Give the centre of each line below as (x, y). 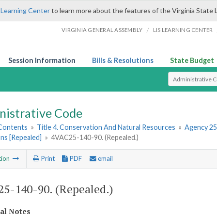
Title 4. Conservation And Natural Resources (106, 127)
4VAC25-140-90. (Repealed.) (95, 138)
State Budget (192, 60)
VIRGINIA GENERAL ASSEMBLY (102, 30)
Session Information (42, 60)
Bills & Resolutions (123, 60)
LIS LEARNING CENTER (183, 30)
